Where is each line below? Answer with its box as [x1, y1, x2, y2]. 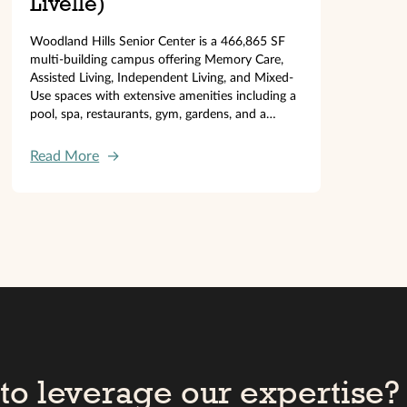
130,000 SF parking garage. [30, 125, 183, 139]
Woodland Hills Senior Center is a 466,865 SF [30, 35, 286, 48]
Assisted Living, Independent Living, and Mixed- [30, 71, 294, 84]
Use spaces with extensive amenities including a [30, 89, 297, 103]
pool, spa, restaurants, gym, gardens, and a [30, 107, 267, 121]
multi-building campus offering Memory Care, [30, 53, 284, 66]
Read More [30, 148, 100, 164]
